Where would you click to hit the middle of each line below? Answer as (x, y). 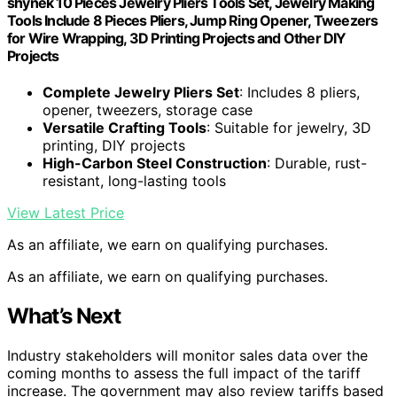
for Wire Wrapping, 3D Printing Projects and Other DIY (177, 38)
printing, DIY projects (114, 145)
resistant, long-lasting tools (134, 180)
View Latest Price (66, 212)
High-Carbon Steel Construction (155, 163)
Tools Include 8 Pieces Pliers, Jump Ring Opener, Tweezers (193, 20)
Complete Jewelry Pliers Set (141, 92)
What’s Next (64, 315)
